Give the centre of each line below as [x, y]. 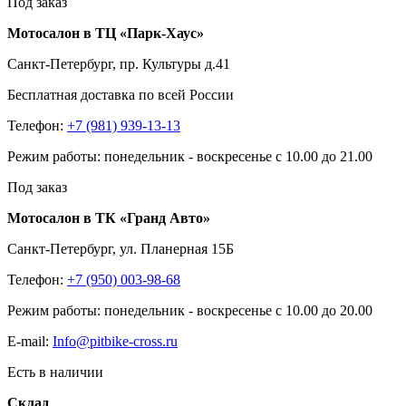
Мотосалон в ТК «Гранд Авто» [109, 218]
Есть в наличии [55, 372]
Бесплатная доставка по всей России [121, 95]
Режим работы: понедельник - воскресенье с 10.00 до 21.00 [190, 157]
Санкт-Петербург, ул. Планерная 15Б [121, 249]
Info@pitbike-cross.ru [115, 342]
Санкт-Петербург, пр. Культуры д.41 [119, 64]
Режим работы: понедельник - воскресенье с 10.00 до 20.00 [190, 311]
